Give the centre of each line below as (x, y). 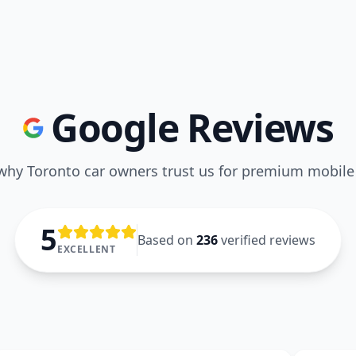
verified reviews (267, 240)
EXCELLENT (87, 249)
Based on (167, 240)
